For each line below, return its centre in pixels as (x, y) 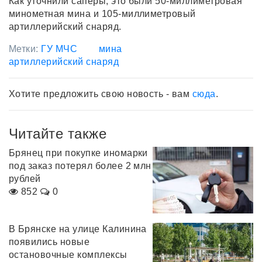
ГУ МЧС (59, 49)
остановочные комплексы (68, 255)
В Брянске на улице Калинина (78, 229)
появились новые (49, 242)
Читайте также (58, 133)
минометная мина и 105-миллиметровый (102, 13)
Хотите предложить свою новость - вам (101, 94)
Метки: (25, 49)
